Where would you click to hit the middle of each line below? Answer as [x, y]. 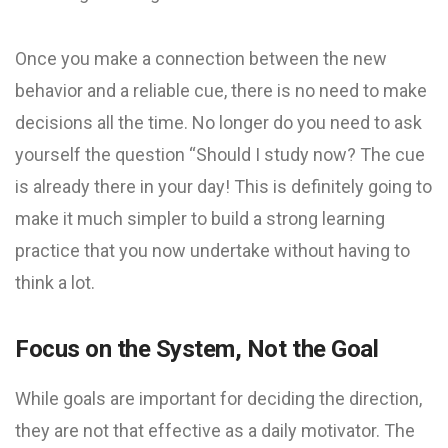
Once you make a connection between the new [201, 58]
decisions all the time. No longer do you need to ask [218, 122]
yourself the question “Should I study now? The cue [220, 154]
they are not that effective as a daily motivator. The [215, 430]
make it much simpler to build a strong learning [200, 218]
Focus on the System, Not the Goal [197, 349]
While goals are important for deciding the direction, [218, 398]
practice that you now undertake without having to [212, 250]
